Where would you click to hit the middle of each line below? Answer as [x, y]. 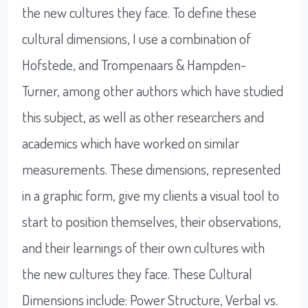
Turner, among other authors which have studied [153, 91]
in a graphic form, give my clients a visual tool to [151, 195]
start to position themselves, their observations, [152, 221]
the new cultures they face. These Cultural [137, 274]
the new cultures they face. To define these [140, 12]
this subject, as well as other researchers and [143, 117]
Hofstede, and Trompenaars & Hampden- [134, 65]
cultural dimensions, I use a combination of [137, 38]
